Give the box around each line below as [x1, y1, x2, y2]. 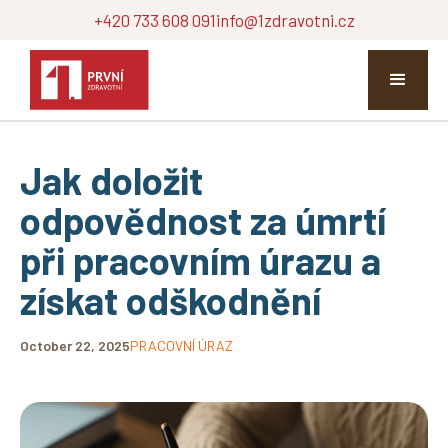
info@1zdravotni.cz [215, 10, 355, 30]
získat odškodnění [20, 277, 321, 323]
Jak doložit [20, 157, 203, 203]
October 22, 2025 [20, 337, 130, 354]
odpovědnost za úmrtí [20, 197, 386, 243]
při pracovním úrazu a [20, 237, 381, 283]
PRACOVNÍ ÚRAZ [130, 337, 233, 354]
